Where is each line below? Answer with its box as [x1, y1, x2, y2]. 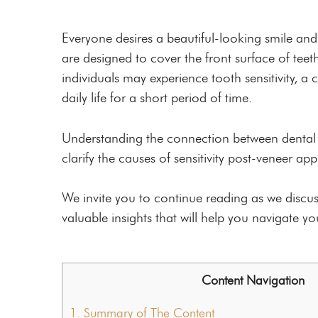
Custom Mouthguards [18, 4, 146, 19]
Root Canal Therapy [18, 52, 138, 67]
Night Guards [18, 28, 99, 43]
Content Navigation [201, 272, 305, 288]
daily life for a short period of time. [62, 89, 252, 106]
